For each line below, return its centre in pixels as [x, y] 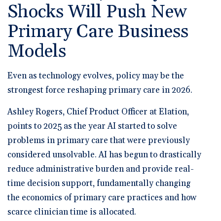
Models [37, 51]
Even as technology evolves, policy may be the [96, 76]
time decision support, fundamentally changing [99, 183]
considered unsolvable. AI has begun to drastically [104, 155]
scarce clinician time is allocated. [72, 212]
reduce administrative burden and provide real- [101, 169]
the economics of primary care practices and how [102, 198]
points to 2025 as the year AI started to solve [92, 126]
